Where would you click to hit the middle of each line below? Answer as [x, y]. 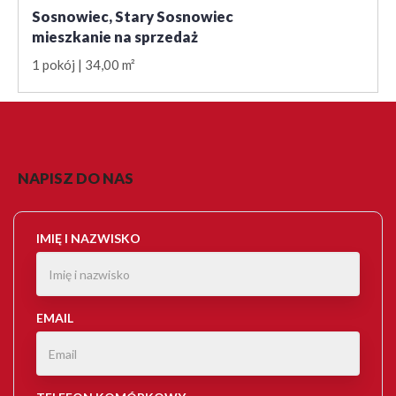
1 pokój [53, 65]
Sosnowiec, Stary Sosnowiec [133, 17]
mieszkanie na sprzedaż [115, 37]
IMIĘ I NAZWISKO [88, 239]
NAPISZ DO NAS [76, 179]
